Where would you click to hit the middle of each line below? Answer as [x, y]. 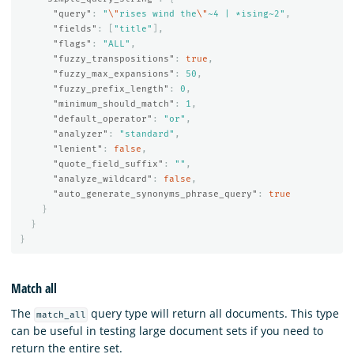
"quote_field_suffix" [108, 164]
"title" [133, 28]
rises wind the [158, 13]
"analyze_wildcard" [102, 179]
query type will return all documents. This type [214, 313]
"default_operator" [102, 119]
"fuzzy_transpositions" [113, 58]
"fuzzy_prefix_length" [111, 88]
